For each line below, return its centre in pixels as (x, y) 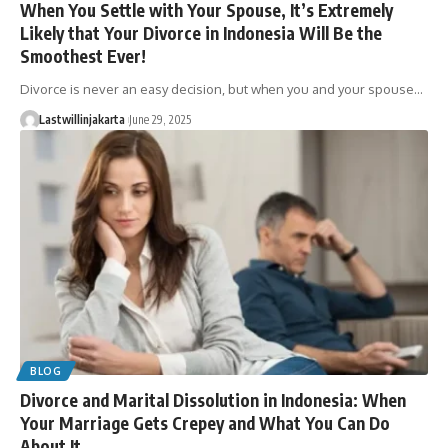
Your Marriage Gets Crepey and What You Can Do (205, 422)
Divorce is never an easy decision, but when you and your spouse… (221, 88)
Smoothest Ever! (83, 55)
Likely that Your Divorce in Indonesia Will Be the (201, 32)
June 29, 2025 (159, 119)
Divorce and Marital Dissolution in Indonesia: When (213, 399)
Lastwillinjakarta (81, 119)
